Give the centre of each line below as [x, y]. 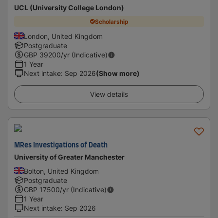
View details [109, 94]
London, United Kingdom [63, 36]
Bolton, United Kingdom [61, 171]
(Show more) [118, 73]
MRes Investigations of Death [61, 145]
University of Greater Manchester [69, 157]
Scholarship [111, 21]
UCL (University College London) [69, 8]
